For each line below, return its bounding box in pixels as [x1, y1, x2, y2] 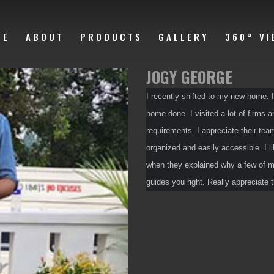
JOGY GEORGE [146, 65, 232, 89]
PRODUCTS [80, 30, 143, 43]
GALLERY [158, 30, 209, 43]
